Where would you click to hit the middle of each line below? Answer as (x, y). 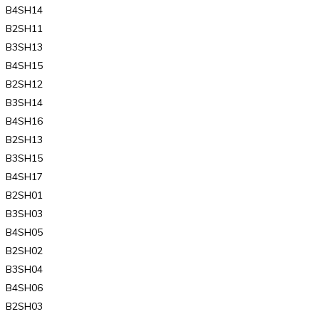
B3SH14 (24, 102)
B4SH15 (24, 65)
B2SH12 (24, 84)
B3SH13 (24, 47)
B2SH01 (24, 195)
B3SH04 (24, 269)
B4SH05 (24, 232)
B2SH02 (24, 250)
